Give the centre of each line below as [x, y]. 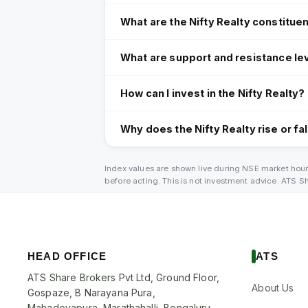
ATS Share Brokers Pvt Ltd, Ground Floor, [124, 278]
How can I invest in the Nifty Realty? [213, 93]
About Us [273, 288]
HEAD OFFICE [67, 256]
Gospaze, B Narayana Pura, [91, 293]
